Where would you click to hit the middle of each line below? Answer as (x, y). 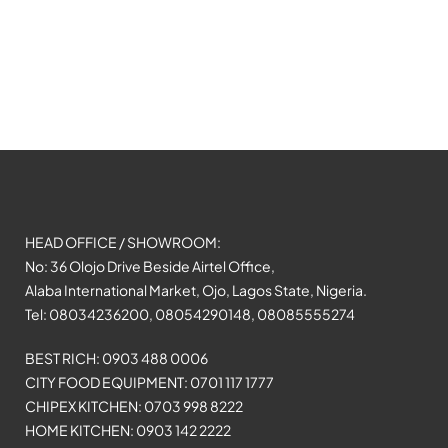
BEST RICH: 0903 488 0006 (116, 357)
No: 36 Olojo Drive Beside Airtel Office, (149, 265)
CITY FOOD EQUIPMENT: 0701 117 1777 (149, 381)
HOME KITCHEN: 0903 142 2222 (127, 429)
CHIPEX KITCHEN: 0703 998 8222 (133, 405)
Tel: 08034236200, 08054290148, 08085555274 (189, 313)
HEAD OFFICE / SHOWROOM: (122, 241)
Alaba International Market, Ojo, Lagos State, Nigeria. (195, 289)
